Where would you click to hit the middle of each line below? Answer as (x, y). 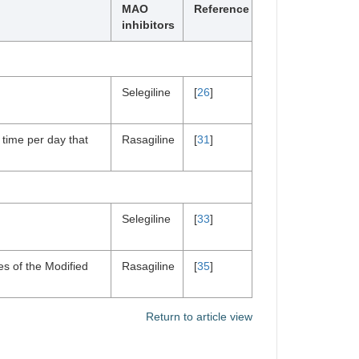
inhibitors (148, 25)
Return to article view (199, 317)
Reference (222, 9)
